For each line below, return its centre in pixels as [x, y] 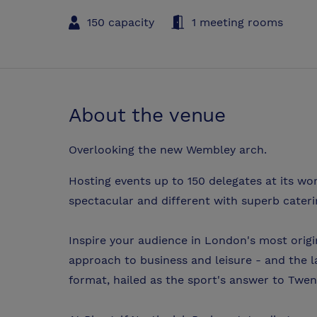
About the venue [147, 115]
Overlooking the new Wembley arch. [168, 150]
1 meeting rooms [237, 22]
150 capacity [121, 22]
